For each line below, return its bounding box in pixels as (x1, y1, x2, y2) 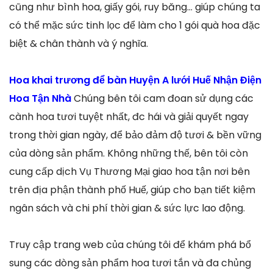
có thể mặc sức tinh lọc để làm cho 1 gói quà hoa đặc (9, 18, 260, 32)
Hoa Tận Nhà (9, 91, 74, 105)
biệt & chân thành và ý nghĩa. (9, 36, 148, 51)
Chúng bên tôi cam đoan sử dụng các (74, 91, 253, 105)
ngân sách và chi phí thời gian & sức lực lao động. (9, 200, 245, 215)
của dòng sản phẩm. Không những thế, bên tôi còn (9, 146, 248, 160)
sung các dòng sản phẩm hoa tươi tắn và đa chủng (9, 255, 251, 270)
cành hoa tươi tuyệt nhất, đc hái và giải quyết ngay (9, 109, 249, 124)
